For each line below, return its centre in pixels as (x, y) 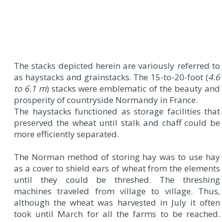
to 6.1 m (30, 89)
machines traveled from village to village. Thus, (117, 191)
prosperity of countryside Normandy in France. (106, 100)
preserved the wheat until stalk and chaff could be (117, 123)
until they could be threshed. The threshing (117, 180)
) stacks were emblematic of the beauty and (133, 89)
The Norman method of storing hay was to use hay (117, 157)
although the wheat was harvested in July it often (117, 203)
